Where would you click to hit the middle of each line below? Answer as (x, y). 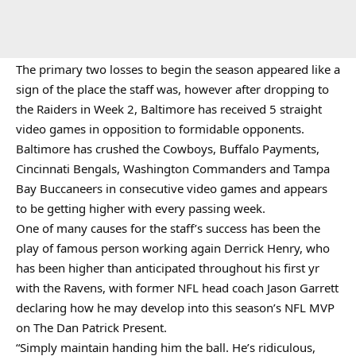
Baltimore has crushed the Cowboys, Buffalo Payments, (168, 149)
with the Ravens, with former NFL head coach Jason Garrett (177, 288)
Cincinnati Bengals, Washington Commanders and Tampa (173, 168)
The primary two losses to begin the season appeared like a (178, 69)
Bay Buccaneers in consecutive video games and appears (172, 188)
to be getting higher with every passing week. (141, 208)
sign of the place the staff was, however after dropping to (172, 89)
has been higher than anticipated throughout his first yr (168, 268)
